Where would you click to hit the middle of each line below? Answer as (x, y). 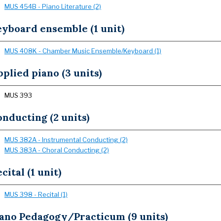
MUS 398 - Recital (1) (36, 194)
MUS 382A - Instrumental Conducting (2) (66, 140)
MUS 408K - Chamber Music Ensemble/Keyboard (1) (83, 51)
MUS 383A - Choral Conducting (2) (57, 150)
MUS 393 (18, 95)
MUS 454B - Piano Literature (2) (53, 6)
